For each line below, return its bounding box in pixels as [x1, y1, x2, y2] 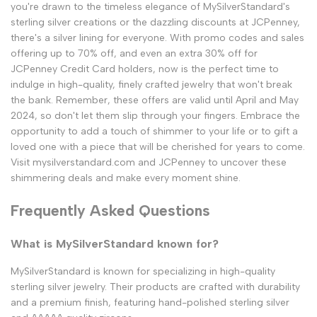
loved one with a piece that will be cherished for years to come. [11, 141, 305, 154]
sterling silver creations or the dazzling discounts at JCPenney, [11, 16, 300, 29]
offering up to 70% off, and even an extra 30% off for [11, 47, 258, 60]
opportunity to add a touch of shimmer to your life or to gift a [11, 125, 298, 138]
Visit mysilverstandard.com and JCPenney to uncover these [11, 156, 287, 169]
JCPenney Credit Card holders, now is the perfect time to [11, 63, 279, 76]
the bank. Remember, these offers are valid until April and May [11, 94, 299, 107]
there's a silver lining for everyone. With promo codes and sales [11, 32, 304, 45]
